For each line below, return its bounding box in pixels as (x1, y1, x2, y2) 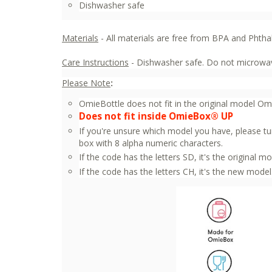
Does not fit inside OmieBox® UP (79, 110, 233, 122)
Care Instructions (62, 56, 129, 68)
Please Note (62, 77, 110, 89)
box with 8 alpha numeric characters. (79, 137, 223, 149)
